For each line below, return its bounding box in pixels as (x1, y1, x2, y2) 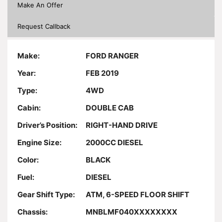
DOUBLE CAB (86, 103, 134, 113)
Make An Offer (17, 1, 63, 9)
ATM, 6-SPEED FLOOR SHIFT (86, 190, 189, 200)
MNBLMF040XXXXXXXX (86, 207, 177, 217)
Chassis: (17, 207, 48, 217)
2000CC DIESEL (86, 138, 143, 148)
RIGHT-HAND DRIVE (86, 120, 158, 130)
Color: (17, 155, 39, 165)
